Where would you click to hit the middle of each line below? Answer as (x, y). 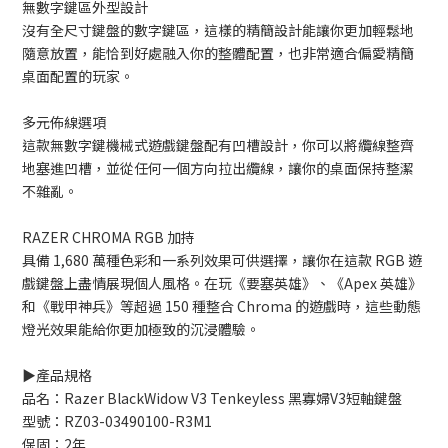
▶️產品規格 (57, 375)
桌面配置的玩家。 (78, 76)
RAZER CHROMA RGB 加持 (108, 237)
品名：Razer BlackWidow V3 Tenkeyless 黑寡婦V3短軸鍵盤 (212, 398)
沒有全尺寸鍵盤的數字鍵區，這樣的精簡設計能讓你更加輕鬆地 (218, 30)
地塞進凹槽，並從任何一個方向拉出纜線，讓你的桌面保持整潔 (218, 168)
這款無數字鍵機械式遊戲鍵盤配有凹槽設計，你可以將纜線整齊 (218, 145)
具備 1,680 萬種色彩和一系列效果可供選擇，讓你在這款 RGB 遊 (222, 260)
